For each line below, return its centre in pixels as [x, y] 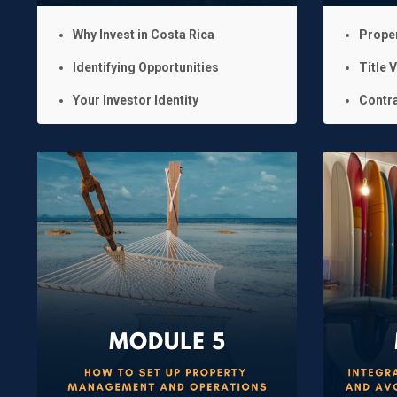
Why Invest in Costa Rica [144, 34]
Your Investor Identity [136, 100]
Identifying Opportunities [146, 67]
